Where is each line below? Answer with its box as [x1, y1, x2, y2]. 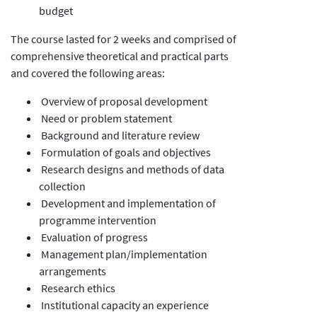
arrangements [39, 264, 106, 279]
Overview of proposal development [39, 94, 207, 109]
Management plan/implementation [39, 247, 207, 262]
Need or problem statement [39, 111, 172, 126]
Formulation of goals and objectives [39, 145, 211, 160]
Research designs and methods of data [39, 162, 224, 177]
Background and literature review [39, 128, 200, 143]
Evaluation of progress [39, 230, 148, 245]
